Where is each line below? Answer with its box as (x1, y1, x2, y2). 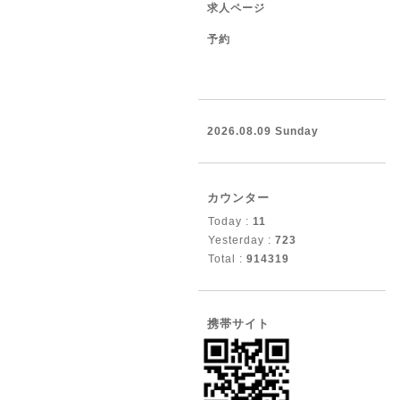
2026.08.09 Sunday (207, 125, 319, 137)
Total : (208, 253, 246, 265)
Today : (208, 215, 253, 228)
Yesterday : (208, 234, 275, 246)
